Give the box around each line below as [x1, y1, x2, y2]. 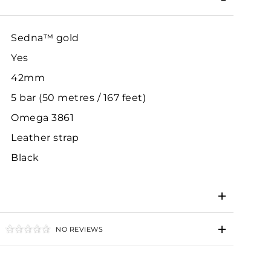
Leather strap [11, 131, 79, 143]
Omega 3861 [11, 111, 74, 123]
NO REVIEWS [56, 224, 103, 233]
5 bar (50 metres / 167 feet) [11, 91, 146, 103]
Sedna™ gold [11, 31, 79, 44]
